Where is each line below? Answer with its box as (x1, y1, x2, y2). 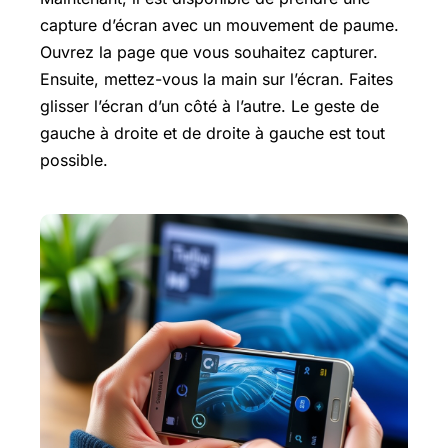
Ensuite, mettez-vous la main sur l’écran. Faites (40, 69, 393, 89)
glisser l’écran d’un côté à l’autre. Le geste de (40, 96, 379, 116)
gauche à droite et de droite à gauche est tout (40, 123, 385, 143)
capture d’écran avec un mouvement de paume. (40, 15, 399, 35)
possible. (40, 150, 108, 170)
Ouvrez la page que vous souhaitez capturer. (40, 42, 378, 62)
